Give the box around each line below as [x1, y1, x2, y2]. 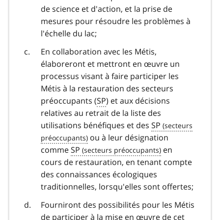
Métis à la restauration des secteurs [41, 82, 173, 94]
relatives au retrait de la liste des [41, 107, 161, 118]
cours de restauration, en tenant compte [41, 156, 192, 167]
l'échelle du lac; [41, 27, 97, 39]
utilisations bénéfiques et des [41, 119, 151, 131]
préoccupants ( [41, 95, 97, 106]
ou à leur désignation [88, 132, 168, 143]
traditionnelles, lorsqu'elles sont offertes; [41, 181, 193, 192]
